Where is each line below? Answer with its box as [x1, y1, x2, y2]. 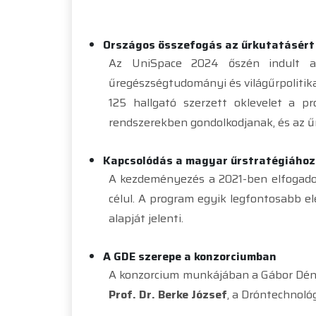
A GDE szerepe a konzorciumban [103, 247, 276, 265]
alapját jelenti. [109, 209, 183, 227]
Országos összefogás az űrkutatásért [103, 35, 315, 54]
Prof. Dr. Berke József [109, 285, 227, 303]
